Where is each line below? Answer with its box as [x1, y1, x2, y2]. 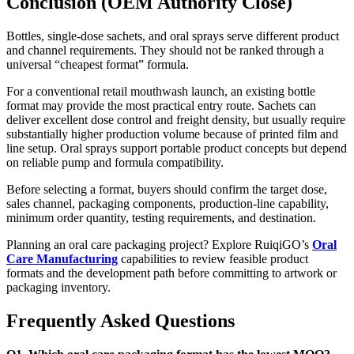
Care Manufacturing [6, 251, 118, 265]
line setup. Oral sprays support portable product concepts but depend [6, 141, 347, 155]
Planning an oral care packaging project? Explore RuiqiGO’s [6, 237, 312, 251]
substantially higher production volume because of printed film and [6, 126, 338, 141]
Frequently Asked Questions [6, 310, 235, 331]
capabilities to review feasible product [118, 251, 308, 265]
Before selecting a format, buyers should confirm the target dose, [6, 182, 327, 196]
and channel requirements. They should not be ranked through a [6, 43, 324, 57]
